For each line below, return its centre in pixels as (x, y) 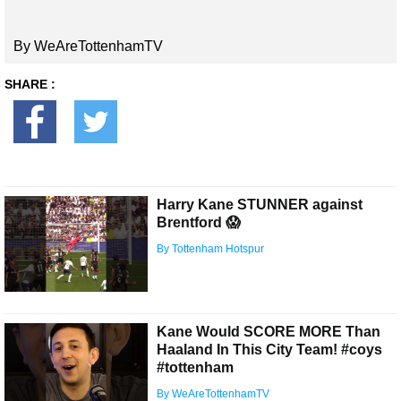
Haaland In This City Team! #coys (269, 350)
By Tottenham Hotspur (210, 249)
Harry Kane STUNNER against (260, 205)
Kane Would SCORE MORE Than (269, 332)
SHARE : (30, 85)
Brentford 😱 (199, 223)
